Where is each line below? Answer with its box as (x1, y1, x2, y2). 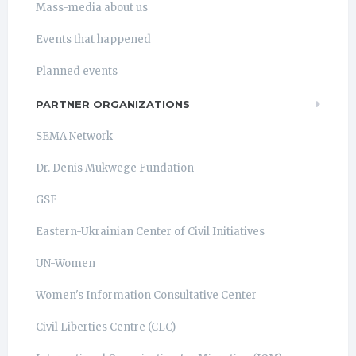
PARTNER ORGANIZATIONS (36, 98, 190, 110)
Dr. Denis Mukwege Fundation (36, 161, 194, 175)
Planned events (36, 64, 118, 78)
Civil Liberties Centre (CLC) (36, 320, 176, 334)
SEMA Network (36, 130, 113, 143)
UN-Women (36, 257, 95, 270)
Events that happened (36, 33, 151, 46)
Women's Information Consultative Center (36, 288, 257, 302)
